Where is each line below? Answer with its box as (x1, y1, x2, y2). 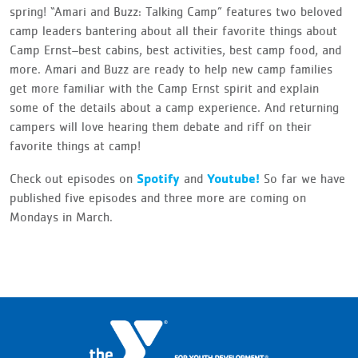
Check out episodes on (10, 172, 137, 185)
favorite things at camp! (10, 139, 141, 153)
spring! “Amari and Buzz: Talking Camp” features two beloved (10, 5, 342, 18)
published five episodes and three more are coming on (10, 191, 306, 205)
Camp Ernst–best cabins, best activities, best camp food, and (10, 43, 341, 57)
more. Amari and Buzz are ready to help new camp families (10, 62, 332, 76)
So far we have (260, 172, 345, 185)
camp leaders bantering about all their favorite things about (10, 24, 337, 38)
